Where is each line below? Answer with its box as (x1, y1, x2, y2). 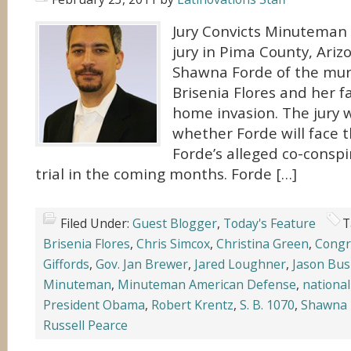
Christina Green (216, 235, 309, 252)
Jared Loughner (194, 255, 286, 273)
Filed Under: (60, 215, 132, 232)
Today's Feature (223, 215, 316, 232)
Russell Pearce (43, 317, 128, 334)
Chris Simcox (136, 235, 210, 252)
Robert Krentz (151, 296, 233, 313)
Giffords (43, 255, 89, 273)
